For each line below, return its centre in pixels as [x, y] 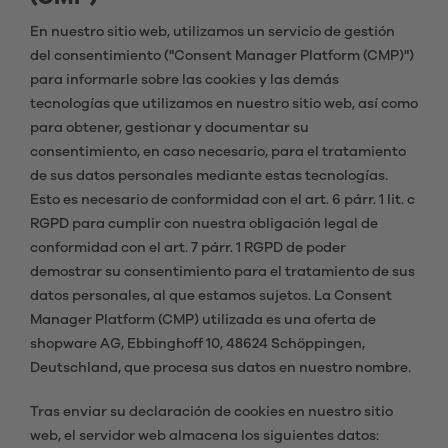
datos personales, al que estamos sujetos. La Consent [211, 296]
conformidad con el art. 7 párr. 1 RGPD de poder [188, 248]
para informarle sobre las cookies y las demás [184, 80]
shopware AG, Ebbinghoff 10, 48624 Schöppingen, [197, 344]
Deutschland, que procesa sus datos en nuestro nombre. [220, 368]
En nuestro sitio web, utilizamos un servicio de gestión [212, 32]
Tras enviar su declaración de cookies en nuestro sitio [211, 412]
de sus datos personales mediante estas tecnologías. [209, 176]
